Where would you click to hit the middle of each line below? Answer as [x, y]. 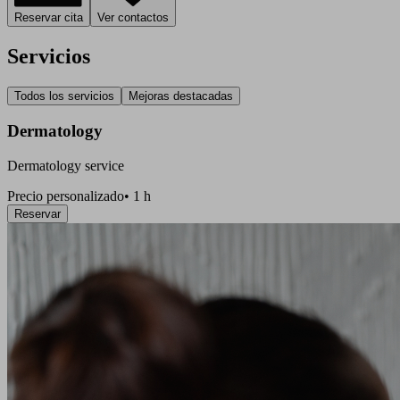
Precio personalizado [66, 196]
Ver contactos [133, 17]
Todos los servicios [64, 96]
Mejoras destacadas [181, 96]
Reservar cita [49, 17]
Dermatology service [66, 166]
